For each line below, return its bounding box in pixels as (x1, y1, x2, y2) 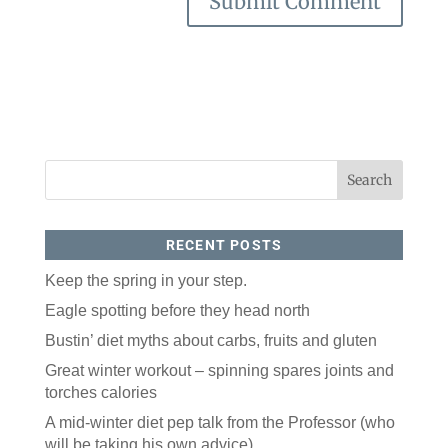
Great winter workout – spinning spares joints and (44, 361, 394, 379)
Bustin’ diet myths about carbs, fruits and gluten (44, 331, 377, 349)
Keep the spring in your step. (44, 271, 247, 289)
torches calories (44, 383, 157, 401)
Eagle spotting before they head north (44, 301, 310, 319)
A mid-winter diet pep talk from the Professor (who (44, 413, 395, 431)
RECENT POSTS (165, 236, 283, 253)
